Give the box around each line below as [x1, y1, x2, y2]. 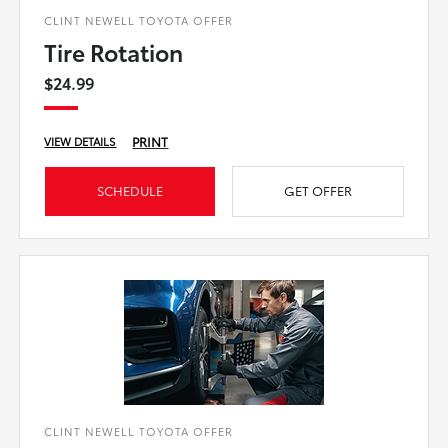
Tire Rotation [44, 35, 184, 69]
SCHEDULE [97, 181, 164, 200]
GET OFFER [283, 181, 352, 200]
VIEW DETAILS [44, 133, 117, 150]
